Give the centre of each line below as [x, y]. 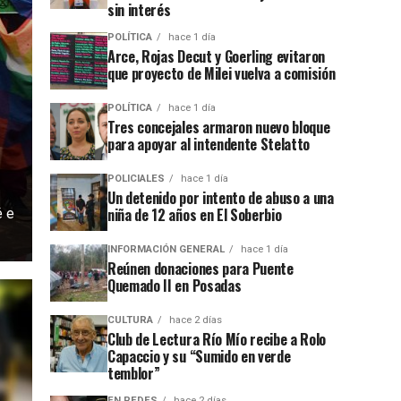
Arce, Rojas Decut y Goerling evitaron [217, 56]
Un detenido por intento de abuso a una [221, 197]
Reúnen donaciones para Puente [200, 268]
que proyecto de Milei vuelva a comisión [222, 73]
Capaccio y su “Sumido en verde [199, 356]
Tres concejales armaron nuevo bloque [219, 127]
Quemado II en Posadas [175, 285]
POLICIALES [136, 178]
